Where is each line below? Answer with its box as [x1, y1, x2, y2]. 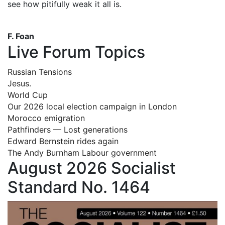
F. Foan [8, 31, 34, 41]
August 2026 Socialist [8, 158, 176, 178]
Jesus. [8, 78, 31, 88]
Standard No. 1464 [8, 177, 150, 197]
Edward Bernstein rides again [8, 136, 119, 146]
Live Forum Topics [8, 42, 145, 62]
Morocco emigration [8, 113, 85, 123]
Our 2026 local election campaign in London [8, 101, 177, 111]
